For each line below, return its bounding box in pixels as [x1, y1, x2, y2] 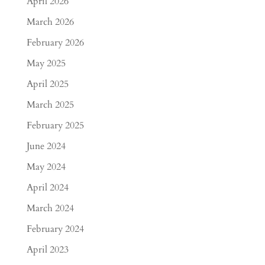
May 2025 [26, 57, 66, 70]
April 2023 [26, 243, 69, 256]
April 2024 [26, 181, 69, 194]
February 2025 [26, 119, 84, 132]
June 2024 [26, 140, 66, 153]
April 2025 [26, 77, 69, 91]
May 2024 [26, 160, 66, 173]
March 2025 [26, 98, 74, 111]
